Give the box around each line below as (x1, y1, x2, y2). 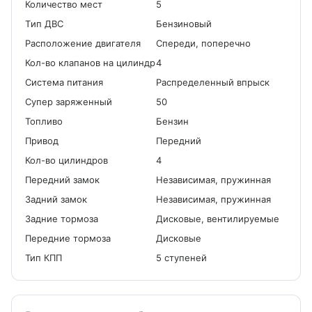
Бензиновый (156, 18, 212, 29)
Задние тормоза (25, 213, 98, 224)
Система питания (25, 77, 103, 88)
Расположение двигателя (25, 38, 141, 49)
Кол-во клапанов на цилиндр (25, 57, 155, 68)
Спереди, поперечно (156, 38, 251, 49)
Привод (25, 135, 58, 146)
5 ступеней (156, 252, 207, 263)
